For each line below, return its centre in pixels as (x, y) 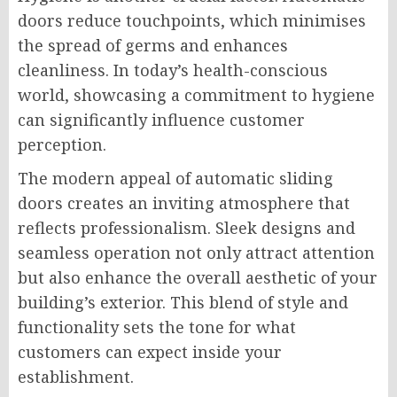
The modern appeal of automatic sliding (175, 179)
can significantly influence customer (161, 120)
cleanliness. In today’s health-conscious (173, 70)
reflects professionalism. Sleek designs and (187, 228)
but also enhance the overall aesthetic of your (198, 278)
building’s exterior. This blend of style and (183, 303)
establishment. (76, 377)
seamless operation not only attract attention (196, 253)
